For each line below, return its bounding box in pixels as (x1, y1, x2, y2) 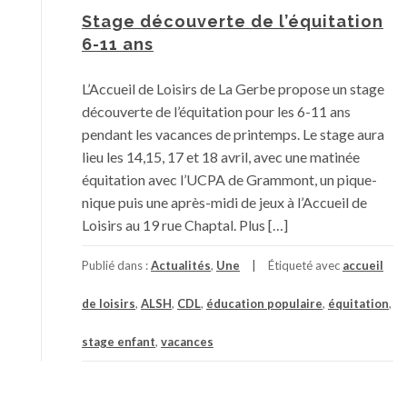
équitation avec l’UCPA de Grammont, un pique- (82, 171, 377, 188)
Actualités (151, 258, 211, 273)
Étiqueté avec (268, 258, 342, 273)
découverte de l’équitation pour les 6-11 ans (82, 103, 351, 120)
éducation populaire (206, 296, 323, 311)
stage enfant (82, 334, 155, 349)
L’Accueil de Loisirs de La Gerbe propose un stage (82, 80, 384, 97)
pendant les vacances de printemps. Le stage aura (82, 125, 384, 143)
